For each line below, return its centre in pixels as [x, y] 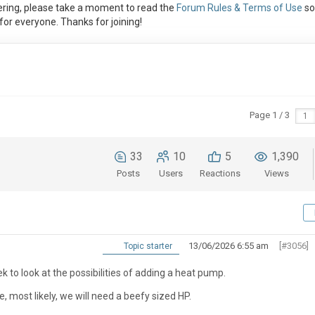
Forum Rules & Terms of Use [239, 8]
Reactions [220, 174]
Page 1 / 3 [269, 115]
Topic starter [147, 246]
